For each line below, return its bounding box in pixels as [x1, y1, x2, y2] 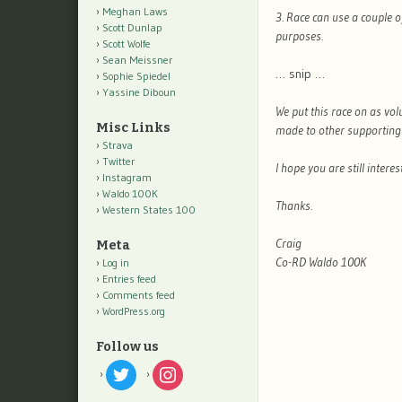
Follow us [96, 339, 159, 355]
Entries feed [102, 272, 156, 286]
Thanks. [275, 197, 312, 214]
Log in [102, 256, 129, 270]
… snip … [275, 66, 325, 83]
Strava [102, 138, 133, 153]
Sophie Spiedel [102, 69, 170, 83]
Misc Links [96, 120, 170, 136]
